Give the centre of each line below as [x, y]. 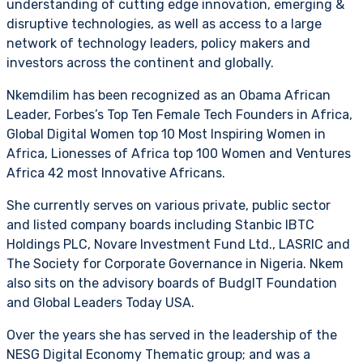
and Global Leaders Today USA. [100, 302]
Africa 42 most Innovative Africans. [116, 173]
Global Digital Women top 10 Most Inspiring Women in [166, 134]
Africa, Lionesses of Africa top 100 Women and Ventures [179, 153]
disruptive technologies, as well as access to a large [164, 23]
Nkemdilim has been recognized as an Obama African [169, 95]
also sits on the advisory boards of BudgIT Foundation [172, 283]
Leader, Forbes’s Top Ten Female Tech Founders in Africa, [179, 114]
